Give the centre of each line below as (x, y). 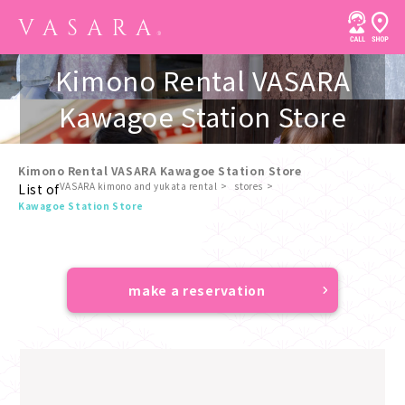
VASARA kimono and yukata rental (138, 186)
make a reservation (197, 290)
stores (249, 186)
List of (39, 189)
